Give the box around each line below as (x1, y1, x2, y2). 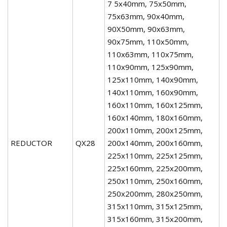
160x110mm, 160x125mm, (107, 99, 203, 110)
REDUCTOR (11, 137, 52, 148)
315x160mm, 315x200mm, (107, 213, 203, 224)
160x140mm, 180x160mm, (107, 112, 203, 123)
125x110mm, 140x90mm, (107, 74, 198, 85)
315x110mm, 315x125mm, (107, 201, 203, 211)
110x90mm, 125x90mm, (107, 61, 194, 72)
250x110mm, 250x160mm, (107, 175, 203, 186)
